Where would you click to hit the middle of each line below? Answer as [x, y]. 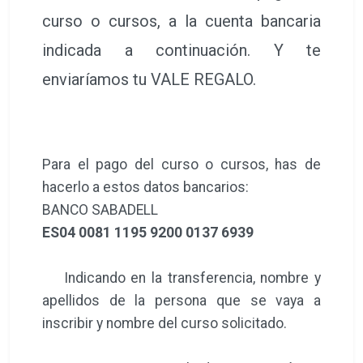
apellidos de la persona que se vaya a [181, 300]
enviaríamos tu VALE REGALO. [149, 80]
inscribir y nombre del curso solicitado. [164, 323]
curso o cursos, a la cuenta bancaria [181, 21]
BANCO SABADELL [100, 209]
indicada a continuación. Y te [181, 51]
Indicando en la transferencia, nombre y [181, 278]
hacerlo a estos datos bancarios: [145, 187]
